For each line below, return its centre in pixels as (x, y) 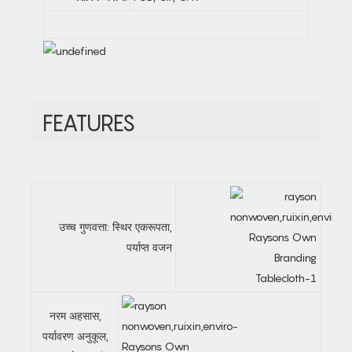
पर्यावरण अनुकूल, (75, 336)
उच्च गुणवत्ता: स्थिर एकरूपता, (115, 227)
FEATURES (89, 123)
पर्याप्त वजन (149, 247)
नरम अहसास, (75, 316)
